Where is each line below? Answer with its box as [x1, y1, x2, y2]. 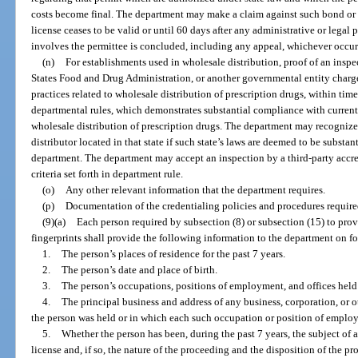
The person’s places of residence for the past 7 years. [61, 248, 285, 261]
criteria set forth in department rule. [31, 168, 184, 181]
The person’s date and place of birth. [61, 264, 217, 276]
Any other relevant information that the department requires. [65, 184, 325, 197]
